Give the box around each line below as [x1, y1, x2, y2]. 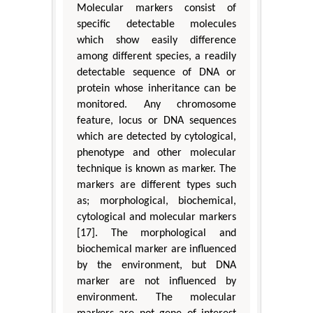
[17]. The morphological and [77, 227, 236, 239]
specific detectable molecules [77, 18, 236, 30]
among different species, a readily [77, 50, 236, 62]
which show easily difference [77, 34, 236, 46]
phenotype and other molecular [77, 147, 236, 159]
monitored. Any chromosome [77, 99, 236, 110]
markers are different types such [77, 179, 236, 191]
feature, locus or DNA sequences [77, 115, 236, 126]
